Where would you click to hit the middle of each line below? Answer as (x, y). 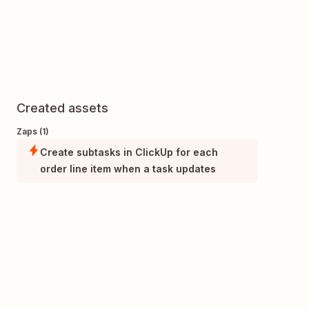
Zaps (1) (33, 132)
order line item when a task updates (128, 169)
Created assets (62, 108)
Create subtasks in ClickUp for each (129, 152)
